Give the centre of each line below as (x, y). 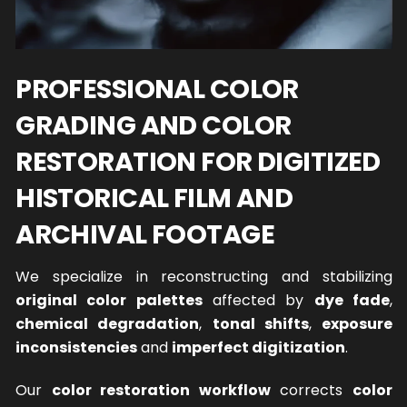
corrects (311, 391)
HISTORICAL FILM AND (154, 198)
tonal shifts (260, 324)
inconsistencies (77, 348)
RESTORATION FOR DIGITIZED (198, 162)
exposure (357, 324)
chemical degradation (108, 324)
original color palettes (109, 301)
